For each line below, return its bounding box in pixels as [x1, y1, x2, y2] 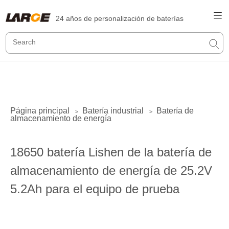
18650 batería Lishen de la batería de [10, 145, 212, 159]
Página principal [10, 106, 70, 115]
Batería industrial [82, 106, 144, 115]
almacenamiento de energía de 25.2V [10, 164, 212, 177]
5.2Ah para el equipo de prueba [10, 182, 179, 196]
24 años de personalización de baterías [56, 14, 184, 22]
